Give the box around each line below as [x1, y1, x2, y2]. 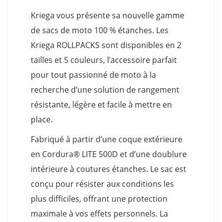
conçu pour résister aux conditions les [31, 178, 174, 190]
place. [31, 114, 53, 125]
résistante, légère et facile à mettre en [31, 99, 172, 111]
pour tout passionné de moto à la [31, 69, 156, 81]
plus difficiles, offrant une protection [31, 193, 167, 205]
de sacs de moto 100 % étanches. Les [31, 25, 168, 36]
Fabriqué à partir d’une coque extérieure [31, 134, 182, 145]
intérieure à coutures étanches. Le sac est [31, 164, 186, 175]
